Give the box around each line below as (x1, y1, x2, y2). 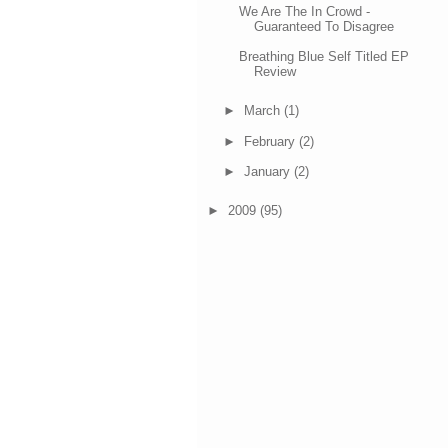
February (243, 133, 299, 149)
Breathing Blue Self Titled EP (239, 48, 410, 64)
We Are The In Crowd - (239, 3, 371, 19)
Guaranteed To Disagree (254, 18, 395, 34)
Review (254, 63, 297, 79)
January (243, 163, 294, 179)
